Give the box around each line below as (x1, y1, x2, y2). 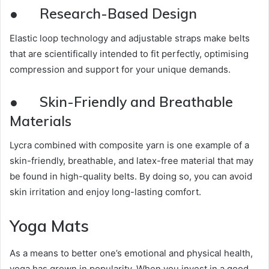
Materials (10, 112, 71, 130)
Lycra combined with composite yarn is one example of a (10, 139, 249, 151)
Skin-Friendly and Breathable (40, 92, 233, 110)
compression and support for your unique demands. (10, 63, 231, 75)
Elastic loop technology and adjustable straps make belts (10, 32, 250, 44)
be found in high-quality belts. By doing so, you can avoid (10, 171, 252, 183)
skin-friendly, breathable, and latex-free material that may (10, 155, 253, 167)
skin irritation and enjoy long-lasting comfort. (10, 186, 201, 198)
